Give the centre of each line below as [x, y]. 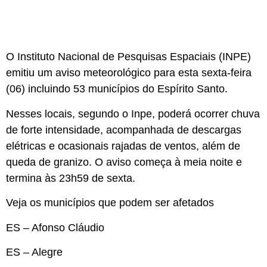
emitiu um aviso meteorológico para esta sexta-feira [129, 73]
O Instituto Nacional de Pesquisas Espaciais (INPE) [128, 57]
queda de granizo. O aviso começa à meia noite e [124, 162]
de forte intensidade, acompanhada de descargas [124, 130]
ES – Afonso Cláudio [55, 227]
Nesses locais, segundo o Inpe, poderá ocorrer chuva [133, 114]
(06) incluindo [40, 89]
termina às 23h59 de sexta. [71, 178]
